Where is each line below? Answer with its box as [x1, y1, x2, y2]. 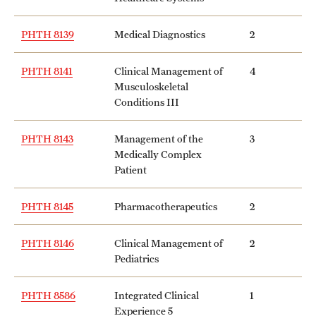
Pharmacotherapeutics [114, 200, 217, 212]
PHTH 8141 [21, 64, 73, 77]
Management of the [114, 132, 203, 145]
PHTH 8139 [21, 28, 74, 40]
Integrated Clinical [114, 288, 199, 301]
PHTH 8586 [21, 288, 75, 301]
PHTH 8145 [21, 200, 73, 212]
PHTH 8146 [21, 236, 74, 249]
